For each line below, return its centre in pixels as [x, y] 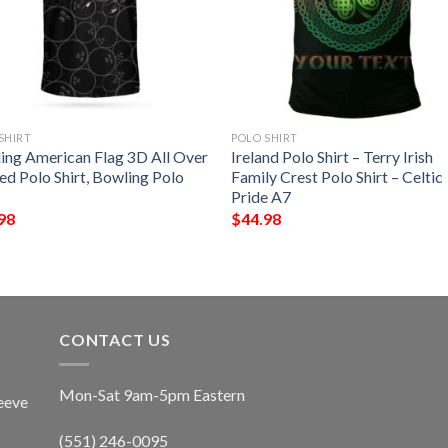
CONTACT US [115, 340]
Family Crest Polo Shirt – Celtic [337, 177]
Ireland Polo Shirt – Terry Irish [332, 157]
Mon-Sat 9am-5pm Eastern [152, 394]
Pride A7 [261, 197]
